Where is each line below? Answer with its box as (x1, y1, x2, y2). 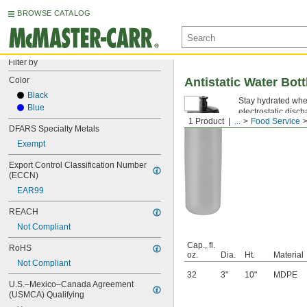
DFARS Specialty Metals (9, 124, 99, 134)
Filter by (8, 58, 38, 67)
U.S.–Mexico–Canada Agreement (9, 280, 134, 289)
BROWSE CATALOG (17, 9, 91, 17)
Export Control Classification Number (9, 160, 147, 170)
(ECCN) (9, 171, 38, 180)
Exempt (17, 139, 45, 149)
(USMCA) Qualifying (9, 290, 84, 299)
